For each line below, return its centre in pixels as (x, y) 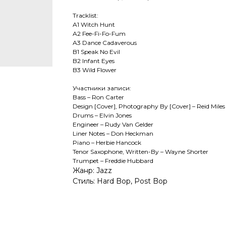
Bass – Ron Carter (98, 97)
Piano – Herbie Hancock (107, 143)
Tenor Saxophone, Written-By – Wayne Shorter (140, 152)
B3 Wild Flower (95, 70)
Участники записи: (102, 88)
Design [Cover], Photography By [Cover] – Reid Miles (149, 106)
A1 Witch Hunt (94, 25)
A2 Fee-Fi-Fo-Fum (99, 34)
